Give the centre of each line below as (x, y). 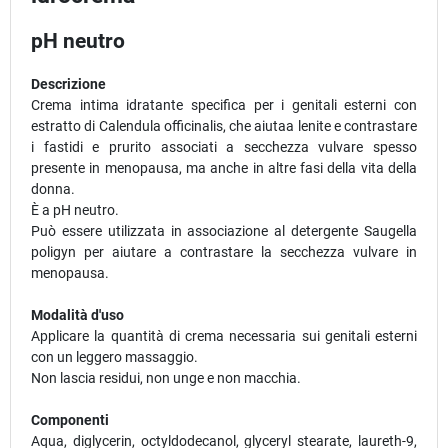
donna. (53, 189)
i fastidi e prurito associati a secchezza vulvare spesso (224, 147)
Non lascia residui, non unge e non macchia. (166, 378)
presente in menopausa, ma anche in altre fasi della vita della (224, 168)
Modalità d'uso (77, 315)
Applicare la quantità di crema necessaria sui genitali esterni (224, 336)
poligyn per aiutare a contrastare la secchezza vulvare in (224, 252)
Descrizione (68, 84)
